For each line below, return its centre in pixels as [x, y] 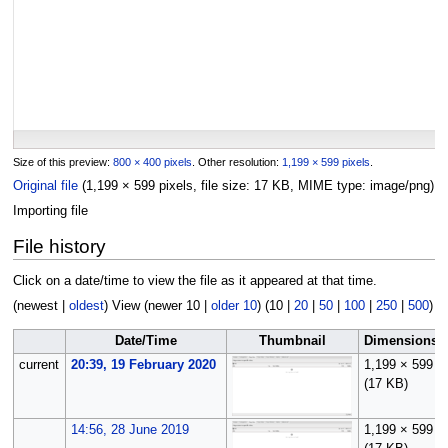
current [38, 364]
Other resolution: [239, 161]
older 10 [233, 306]
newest [37, 306]
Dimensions [401, 340]
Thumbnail [292, 340]
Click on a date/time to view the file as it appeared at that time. [194, 280]
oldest [86, 306]
